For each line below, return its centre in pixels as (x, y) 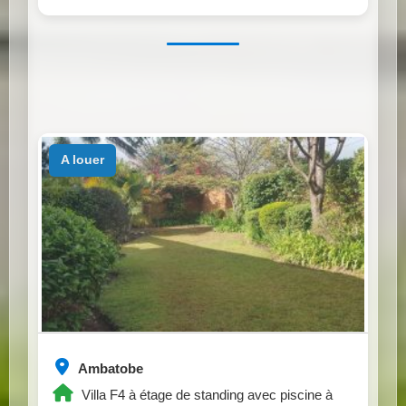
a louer (86, 160)
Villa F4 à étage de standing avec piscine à (205, 394)
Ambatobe (109, 368)
